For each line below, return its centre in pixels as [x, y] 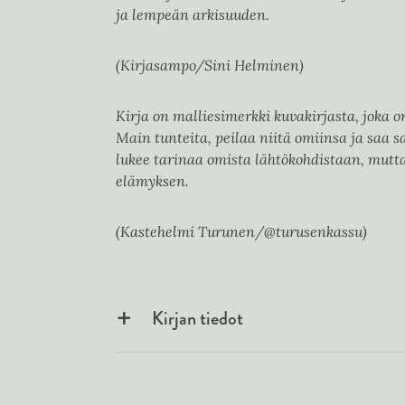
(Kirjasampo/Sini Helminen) [210, 65]
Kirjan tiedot [198, 319]
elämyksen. [152, 181]
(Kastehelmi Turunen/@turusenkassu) [241, 231]
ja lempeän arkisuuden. [193, 14]
